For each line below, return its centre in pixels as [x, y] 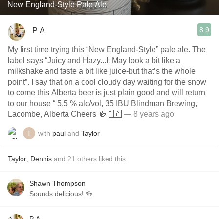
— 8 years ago [148, 114]
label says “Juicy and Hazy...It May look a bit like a [94, 60]
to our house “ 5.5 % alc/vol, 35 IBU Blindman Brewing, [102, 103]
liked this [111, 159]
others [87, 159]
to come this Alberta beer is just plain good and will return [107, 93]
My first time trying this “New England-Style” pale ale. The [107, 50]
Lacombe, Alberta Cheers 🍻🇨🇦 [65, 114]
